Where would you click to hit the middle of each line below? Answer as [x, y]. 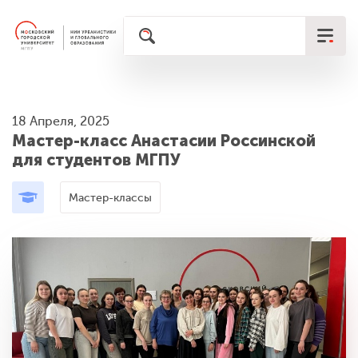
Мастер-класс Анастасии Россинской [164, 141]
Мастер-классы [110, 197]
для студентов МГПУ [96, 160]
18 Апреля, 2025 [61, 121]
